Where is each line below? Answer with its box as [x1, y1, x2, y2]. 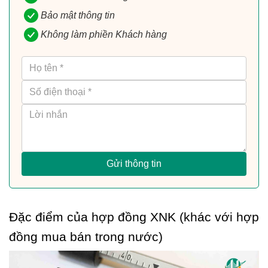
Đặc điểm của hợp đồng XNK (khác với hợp [9, 209, 259, 224]
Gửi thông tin [106, 158, 162, 169]
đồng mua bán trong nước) [9, 229, 163, 244]
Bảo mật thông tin [41, 10, 115, 20]
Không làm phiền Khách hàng [41, 29, 167, 39]
